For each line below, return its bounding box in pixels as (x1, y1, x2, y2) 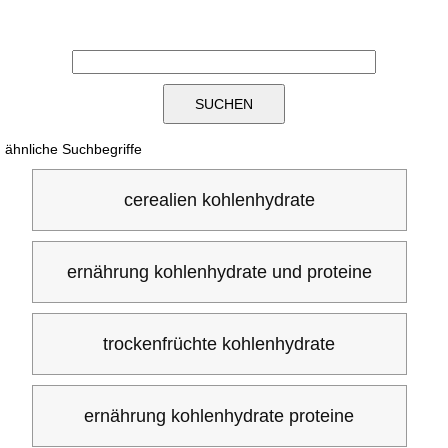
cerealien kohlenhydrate (123, 190, 315, 210)
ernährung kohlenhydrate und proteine (66, 262, 372, 282)
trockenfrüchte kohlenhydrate (103, 334, 336, 354)
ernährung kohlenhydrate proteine (84, 406, 355, 426)
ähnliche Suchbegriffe (5, 141, 142, 157)
